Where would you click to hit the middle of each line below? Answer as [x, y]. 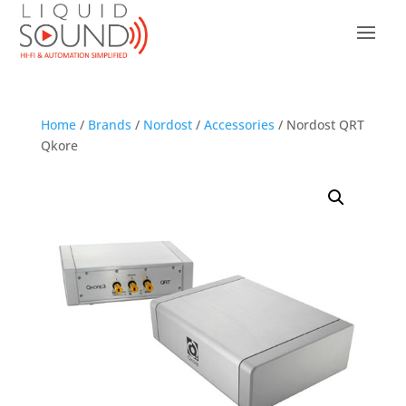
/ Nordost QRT [319, 124]
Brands [109, 124]
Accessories [239, 124]
